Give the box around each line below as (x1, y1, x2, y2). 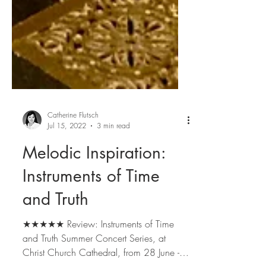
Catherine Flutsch (47, 172, 99, 182)
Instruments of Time (23, 227, 160, 248)
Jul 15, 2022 (47, 182, 86, 192)
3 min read (97, 182, 130, 192)
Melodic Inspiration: (23, 204, 166, 225)
